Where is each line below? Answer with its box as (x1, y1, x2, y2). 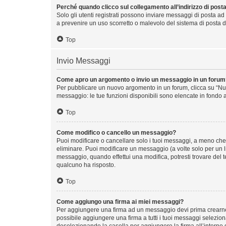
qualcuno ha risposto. (56, 161, 116, 168)
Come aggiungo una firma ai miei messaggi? (56, 198, 184, 205)
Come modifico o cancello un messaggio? (56, 129, 176, 136)
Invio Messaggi (56, 56, 110, 65)
